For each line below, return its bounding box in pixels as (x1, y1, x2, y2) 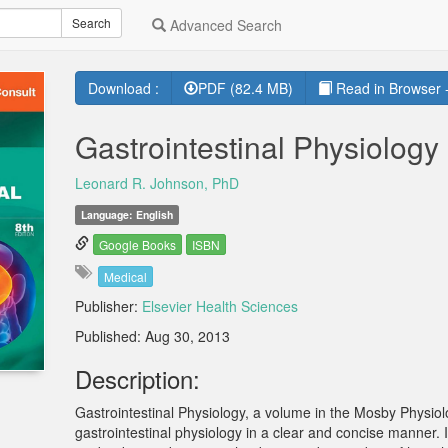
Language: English (81, 207, 174, 222)
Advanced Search (166, 15, 282, 35)
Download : (87, 78, 159, 98)
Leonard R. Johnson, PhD (74, 173, 239, 193)
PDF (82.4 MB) (197, 78, 293, 98)
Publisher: (74, 295, 142, 316)
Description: (74, 360, 200, 396)
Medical (103, 267, 147, 285)
